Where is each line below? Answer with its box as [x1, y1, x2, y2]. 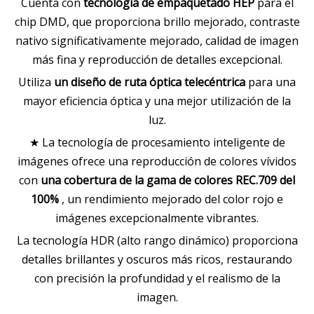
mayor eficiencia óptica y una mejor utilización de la [23, 93, 291, 109]
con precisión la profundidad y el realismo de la [34, 271, 280, 286]
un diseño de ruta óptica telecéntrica [54, 74, 248, 90]
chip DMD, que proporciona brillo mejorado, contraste [14, 14, 300, 29]
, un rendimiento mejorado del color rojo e [62, 191, 283, 207]
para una [248, 74, 296, 90]
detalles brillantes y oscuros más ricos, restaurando [22, 252, 292, 267]
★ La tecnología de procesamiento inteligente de [29, 135, 285, 150]
